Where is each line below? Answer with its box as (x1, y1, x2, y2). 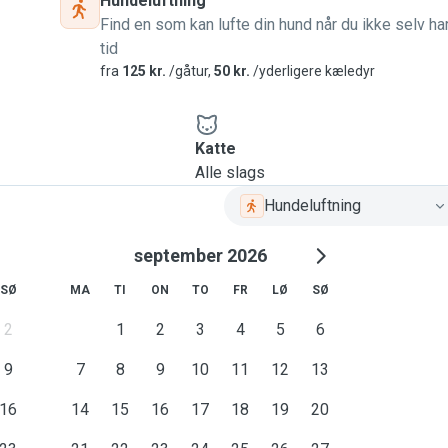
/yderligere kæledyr (250, 63, 375, 79)
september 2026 (133, 245, 267, 266)
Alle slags (194, 163, 265, 182)
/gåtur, (166, 63, 214, 79)
